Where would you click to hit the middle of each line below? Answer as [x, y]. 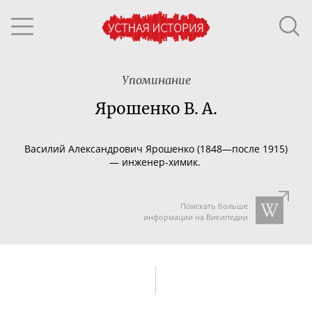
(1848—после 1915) [242, 148]
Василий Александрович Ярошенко [111, 148]
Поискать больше [214, 206]
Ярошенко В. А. [156, 109]
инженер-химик [159, 162]
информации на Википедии [195, 217]
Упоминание [156, 80]
